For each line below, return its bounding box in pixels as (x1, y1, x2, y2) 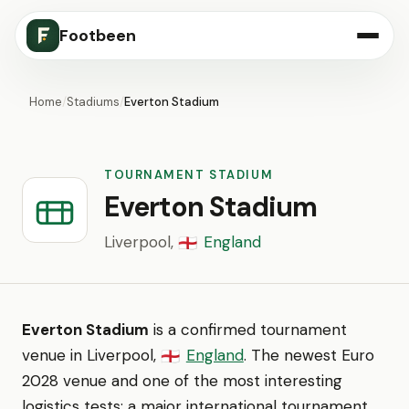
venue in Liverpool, (22, 345, 161, 365)
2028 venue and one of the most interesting (22, 371, 342, 391)
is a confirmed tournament (149, 320, 347, 340)
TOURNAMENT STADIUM (104, 167, 274, 183)
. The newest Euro (243, 345, 374, 365)
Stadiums (67, 94, 120, 110)
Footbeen (59, 25, 136, 47)
